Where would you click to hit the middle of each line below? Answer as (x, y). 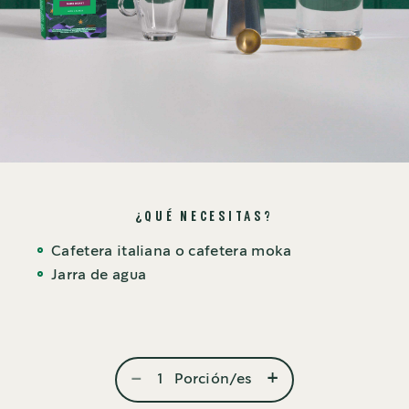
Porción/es (211, 380)
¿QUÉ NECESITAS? (204, 217)
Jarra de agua (99, 276)
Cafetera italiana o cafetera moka (172, 252)
